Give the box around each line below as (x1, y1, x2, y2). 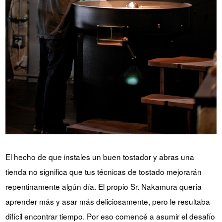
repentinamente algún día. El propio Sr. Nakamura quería (5, 181, 202, 192)
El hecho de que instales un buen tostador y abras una (5, 151, 194, 163)
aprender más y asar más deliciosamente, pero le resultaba (5, 196, 210, 207)
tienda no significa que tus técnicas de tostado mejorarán (5, 166, 202, 177)
